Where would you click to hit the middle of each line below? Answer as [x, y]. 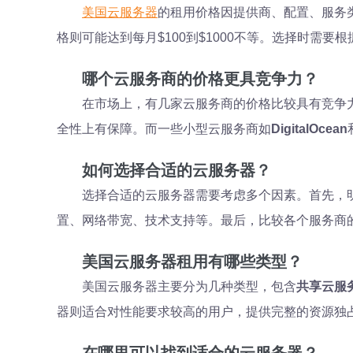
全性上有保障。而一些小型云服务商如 [164, 129]
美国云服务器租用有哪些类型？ [192, 262]
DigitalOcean [309, 129]
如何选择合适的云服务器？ [176, 170]
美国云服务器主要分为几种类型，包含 [189, 286]
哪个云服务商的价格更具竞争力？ [200, 79]
